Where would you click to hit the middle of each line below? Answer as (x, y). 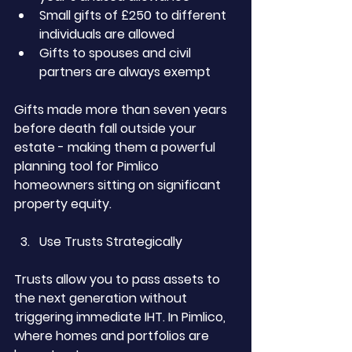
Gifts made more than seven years (122, 110)
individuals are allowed (107, 34)
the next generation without (102, 298)
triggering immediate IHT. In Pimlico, (121, 317)
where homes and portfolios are (113, 336)
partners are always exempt (125, 72)
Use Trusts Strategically (111, 242)
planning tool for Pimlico (88, 166)
